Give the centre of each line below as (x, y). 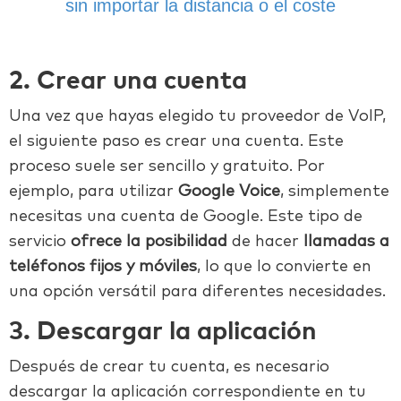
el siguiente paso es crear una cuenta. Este (176, 142)
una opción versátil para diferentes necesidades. (197, 292)
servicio (40, 242)
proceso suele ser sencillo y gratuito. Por (167, 167)
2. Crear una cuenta (128, 82)
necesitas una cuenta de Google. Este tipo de (186, 217)
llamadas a (346, 242)
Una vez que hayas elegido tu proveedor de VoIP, (197, 117)
